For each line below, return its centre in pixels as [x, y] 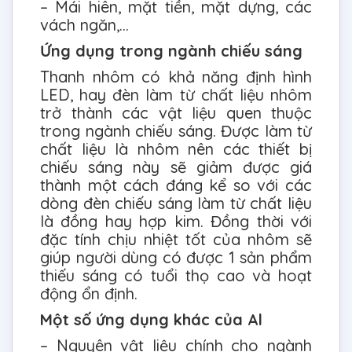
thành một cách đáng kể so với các [176, 185]
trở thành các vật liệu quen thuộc [176, 113]
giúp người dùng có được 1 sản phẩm [176, 258]
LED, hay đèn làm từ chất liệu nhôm [176, 95]
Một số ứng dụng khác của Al [151, 320]
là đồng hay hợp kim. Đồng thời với [176, 222]
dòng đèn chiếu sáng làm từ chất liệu [176, 203]
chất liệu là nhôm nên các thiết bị [176, 149]
